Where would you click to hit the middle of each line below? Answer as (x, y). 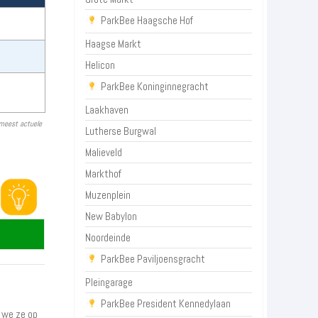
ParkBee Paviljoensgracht (153, 259)
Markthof (104, 174)
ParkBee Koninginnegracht (155, 86)
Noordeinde (108, 238)
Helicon (100, 65)
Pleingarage (109, 283)
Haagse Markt (114, 43)
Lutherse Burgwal (121, 131)
